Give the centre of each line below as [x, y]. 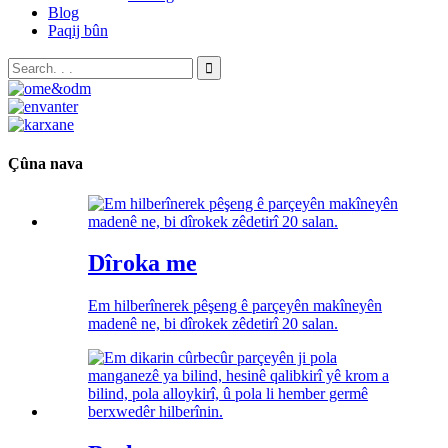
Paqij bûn [78, 30]
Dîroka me [142, 263]
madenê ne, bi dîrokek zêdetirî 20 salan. [213, 324]
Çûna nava [45, 164]
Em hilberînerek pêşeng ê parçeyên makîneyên [235, 306]
